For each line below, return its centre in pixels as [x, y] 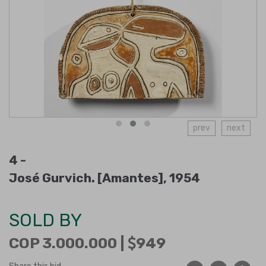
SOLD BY [45, 220]
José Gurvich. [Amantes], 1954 [104, 178]
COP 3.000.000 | [68, 243]
